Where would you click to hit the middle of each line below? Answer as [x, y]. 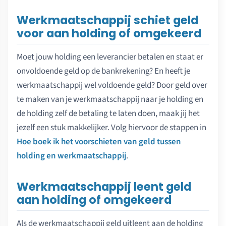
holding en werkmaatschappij [71, 156]
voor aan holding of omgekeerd [109, 34]
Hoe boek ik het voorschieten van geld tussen [99, 142]
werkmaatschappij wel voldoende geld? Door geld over [112, 86]
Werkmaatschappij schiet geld [107, 20]
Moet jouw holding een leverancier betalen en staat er [110, 57]
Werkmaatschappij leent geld [104, 187]
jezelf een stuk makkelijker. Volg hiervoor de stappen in [111, 128]
